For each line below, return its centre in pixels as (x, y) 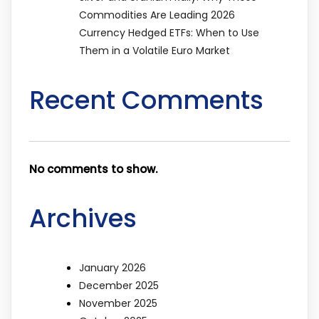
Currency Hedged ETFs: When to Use (169, 33)
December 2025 (119, 285)
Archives (83, 218)
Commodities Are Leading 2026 (157, 15)
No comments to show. (93, 169)
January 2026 (113, 267)
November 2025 (118, 303)
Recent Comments (146, 100)
